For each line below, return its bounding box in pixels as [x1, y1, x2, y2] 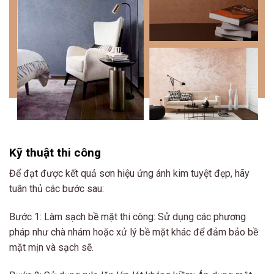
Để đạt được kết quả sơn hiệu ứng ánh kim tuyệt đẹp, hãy [9, 168, 250, 180]
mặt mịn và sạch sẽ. [9, 241, 94, 253]
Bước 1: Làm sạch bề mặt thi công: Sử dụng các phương [9, 210, 246, 223]
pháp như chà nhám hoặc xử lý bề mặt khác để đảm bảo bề [9, 226, 258, 238]
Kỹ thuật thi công [9, 145, 101, 160]
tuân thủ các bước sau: [9, 183, 104, 195]
